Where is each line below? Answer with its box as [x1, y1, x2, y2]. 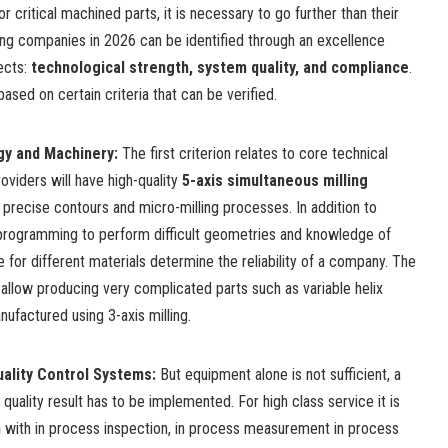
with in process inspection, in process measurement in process [5, 418, 399, 438]
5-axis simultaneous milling [182, 170, 368, 190]
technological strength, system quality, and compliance [31, 57, 409, 77]
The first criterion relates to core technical [122, 143, 388, 163]
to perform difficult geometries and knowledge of [82, 224, 391, 244]
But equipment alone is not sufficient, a [160, 364, 401, 384]
